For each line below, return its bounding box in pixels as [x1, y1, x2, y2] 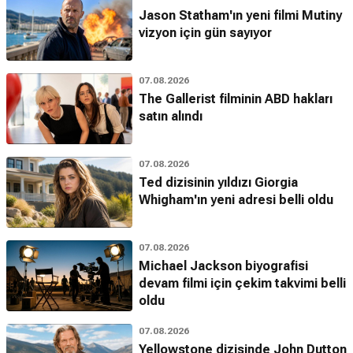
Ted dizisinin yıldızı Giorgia [139, 174, 298, 190]
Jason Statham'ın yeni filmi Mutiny [139, 7, 342, 23]
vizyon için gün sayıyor [139, 24, 272, 40]
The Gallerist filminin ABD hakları [139, 91, 333, 106]
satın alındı [139, 108, 203, 124]
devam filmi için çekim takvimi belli [139, 275, 346, 291]
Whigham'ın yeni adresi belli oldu [139, 191, 333, 207]
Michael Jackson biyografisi [139, 258, 308, 273]
